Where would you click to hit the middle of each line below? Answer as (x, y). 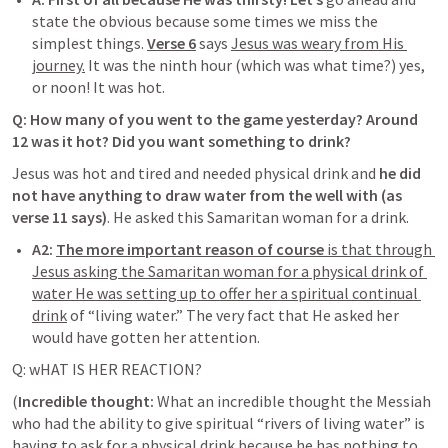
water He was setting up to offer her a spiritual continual (225, 293)
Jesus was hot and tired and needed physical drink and (195, 173)
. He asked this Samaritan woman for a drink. (259, 217)
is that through (379, 249)
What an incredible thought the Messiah (294, 401)
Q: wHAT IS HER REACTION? (108, 369)
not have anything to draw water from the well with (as (207, 195)
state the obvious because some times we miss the (205, 21)
